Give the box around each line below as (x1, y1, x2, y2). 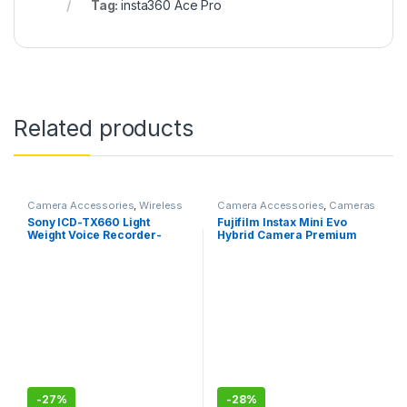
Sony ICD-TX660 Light (26, 214, 151, 229)
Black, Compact (26, 240, 116, 254)
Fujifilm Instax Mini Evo (216, 214, 347, 229)
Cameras (329, 199, 376, 213)
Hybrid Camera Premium (216, 227, 358, 242)
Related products (14, 114, 194, 143)
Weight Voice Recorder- (26, 227, 162, 242)
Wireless (139, 199, 184, 213)
